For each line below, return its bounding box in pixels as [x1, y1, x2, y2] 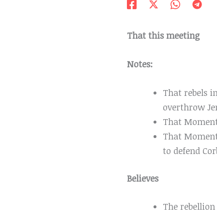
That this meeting [127, 30, 200, 41]
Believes [127, 172, 158, 184]
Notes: [127, 58, 153, 70]
